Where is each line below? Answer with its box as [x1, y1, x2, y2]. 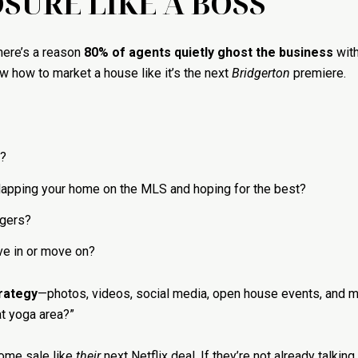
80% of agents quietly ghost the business [84, 44, 333, 60]
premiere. [290, 65, 346, 81]
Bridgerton [232, 65, 290, 81]
